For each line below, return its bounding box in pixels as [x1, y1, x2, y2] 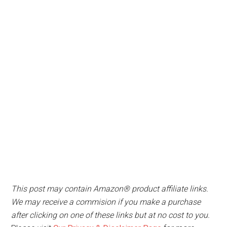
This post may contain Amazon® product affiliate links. [11, 184, 209, 194]
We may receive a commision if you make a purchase [11, 197, 201, 207]
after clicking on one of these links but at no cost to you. [11, 210, 210, 220]
